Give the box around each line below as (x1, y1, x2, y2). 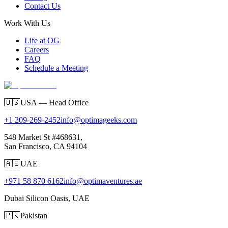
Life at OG (24, 36, 60, 45)
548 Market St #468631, (4, 132, 82, 141)
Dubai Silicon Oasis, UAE (4, 193, 90, 203)
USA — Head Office (20, 98, 89, 107)
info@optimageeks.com (61, 115, 137, 124)
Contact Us (24, 1, 61, 10)
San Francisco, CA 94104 (4, 141, 87, 151)
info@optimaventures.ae (64, 176, 142, 185)
